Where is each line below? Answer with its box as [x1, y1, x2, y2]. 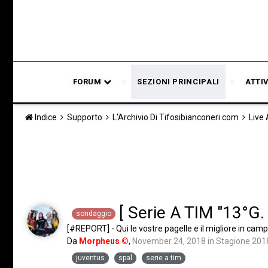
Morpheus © [79, 236, 129, 246]
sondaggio [76, 209, 111, 218]
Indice [33, 112, 59, 122]
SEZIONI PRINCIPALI [137, 77, 220, 86]
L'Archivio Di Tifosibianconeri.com [112, 112, 240, 122]
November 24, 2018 [132, 236, 206, 246]
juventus [76, 253, 105, 262]
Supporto [67, 112, 104, 122]
